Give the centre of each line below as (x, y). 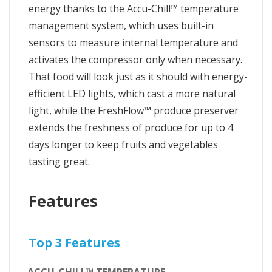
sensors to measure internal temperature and (133, 42)
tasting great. (59, 161)
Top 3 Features (74, 242)
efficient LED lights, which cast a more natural (132, 93)
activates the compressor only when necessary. (135, 59)
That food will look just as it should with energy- (138, 76)
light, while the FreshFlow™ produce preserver (134, 110)
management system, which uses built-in (121, 25)
